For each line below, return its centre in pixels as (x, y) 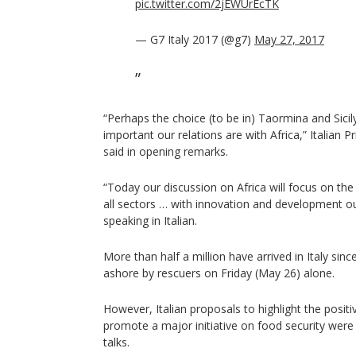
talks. (116, 342)
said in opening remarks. (166, 151)
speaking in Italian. (150, 221)
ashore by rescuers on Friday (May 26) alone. (219, 273)
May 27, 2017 (289, 39)
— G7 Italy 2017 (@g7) (195, 39)
